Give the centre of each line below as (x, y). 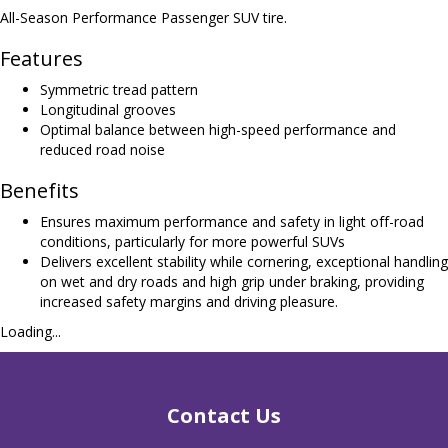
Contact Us (224, 415)
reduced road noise (102, 149)
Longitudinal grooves (108, 109)
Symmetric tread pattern (119, 89)
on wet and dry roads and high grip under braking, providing (232, 281)
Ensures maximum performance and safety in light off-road (232, 221)
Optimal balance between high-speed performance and (218, 129)
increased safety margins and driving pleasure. (189, 301)
